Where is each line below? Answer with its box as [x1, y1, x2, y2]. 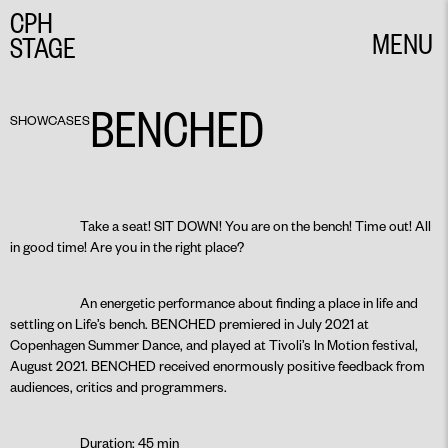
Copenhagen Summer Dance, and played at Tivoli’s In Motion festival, [10, 336, 418, 353]
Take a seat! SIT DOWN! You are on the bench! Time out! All [80, 217, 431, 234]
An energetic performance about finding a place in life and [80, 294, 418, 311]
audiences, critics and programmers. [10, 378, 227, 395]
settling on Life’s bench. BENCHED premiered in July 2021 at [10, 315, 369, 332]
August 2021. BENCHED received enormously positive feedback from [10, 357, 425, 374]
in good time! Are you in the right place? [10, 238, 244, 255]
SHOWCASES [10, 112, 90, 128]
